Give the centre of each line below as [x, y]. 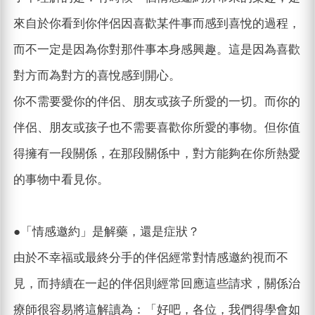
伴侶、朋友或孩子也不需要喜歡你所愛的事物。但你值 [156, 128]
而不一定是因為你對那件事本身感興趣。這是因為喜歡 [156, 50]
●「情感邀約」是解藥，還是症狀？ [106, 232]
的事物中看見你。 [61, 180]
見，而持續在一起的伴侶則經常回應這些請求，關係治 [156, 284]
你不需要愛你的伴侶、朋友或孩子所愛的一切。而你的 [156, 102]
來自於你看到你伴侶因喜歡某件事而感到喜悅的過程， [156, 24]
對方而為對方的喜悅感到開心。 [97, 76]
